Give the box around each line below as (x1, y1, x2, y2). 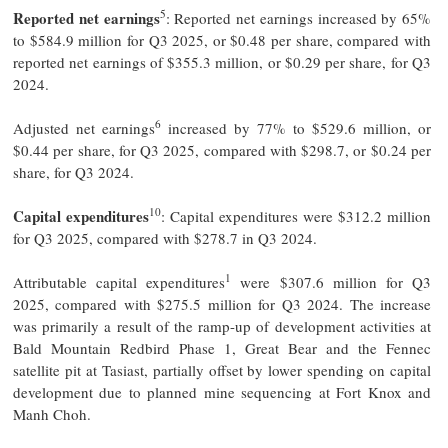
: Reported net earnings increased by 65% (165, 7, 431, 28)
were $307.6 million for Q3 (231, 271, 432, 292)
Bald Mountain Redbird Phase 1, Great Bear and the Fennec (13, 337, 431, 358)
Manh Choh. (13, 403, 91, 424)
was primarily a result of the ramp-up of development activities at (13, 315, 431, 336)
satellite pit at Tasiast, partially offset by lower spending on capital (13, 359, 431, 380)
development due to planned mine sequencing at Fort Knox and (13, 381, 431, 402)
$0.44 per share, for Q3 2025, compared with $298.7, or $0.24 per (13, 139, 431, 160)
